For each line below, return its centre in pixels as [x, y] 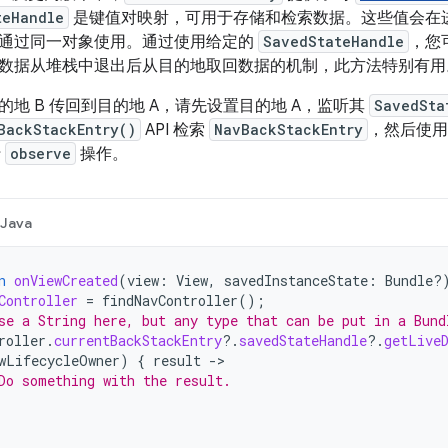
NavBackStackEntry [288, 129]
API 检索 [175, 130]
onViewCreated [66, 280]
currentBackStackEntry [138, 340]
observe [40, 153]
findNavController [170, 300]
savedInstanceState [296, 280]
